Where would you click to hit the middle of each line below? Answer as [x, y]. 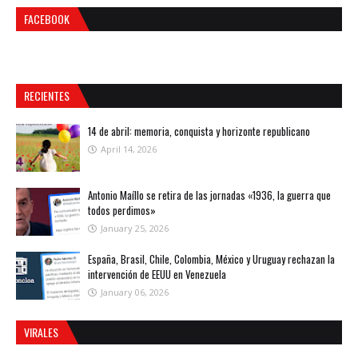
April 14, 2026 [129, 149]
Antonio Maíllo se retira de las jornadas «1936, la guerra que [209, 195]
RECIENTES [47, 96]
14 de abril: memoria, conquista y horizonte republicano [199, 131]
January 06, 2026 [135, 292]
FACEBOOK [47, 19]
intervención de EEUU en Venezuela [157, 274]
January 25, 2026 [135, 229]
